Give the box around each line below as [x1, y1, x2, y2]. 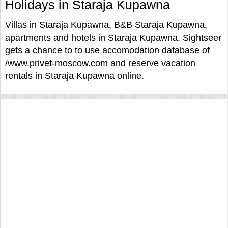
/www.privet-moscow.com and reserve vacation [5, 58, 195, 68]
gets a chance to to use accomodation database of [5, 45, 210, 55]
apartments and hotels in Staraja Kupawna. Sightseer [5, 33, 221, 43]
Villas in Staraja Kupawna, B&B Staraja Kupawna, [5, 20, 207, 30]
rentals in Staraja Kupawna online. [5, 71, 144, 81]
